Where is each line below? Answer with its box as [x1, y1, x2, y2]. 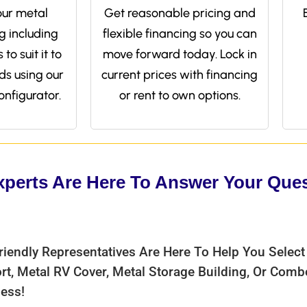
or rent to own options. [119, 88, 241, 103]
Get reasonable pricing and [103, 5, 256, 21]
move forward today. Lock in [102, 47, 257, 62]
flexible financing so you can [102, 26, 257, 41]
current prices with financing [101, 67, 258, 82]
